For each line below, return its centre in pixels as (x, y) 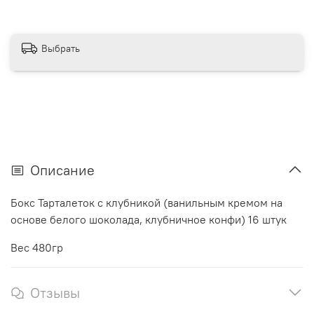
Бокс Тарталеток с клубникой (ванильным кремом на (146, 202)
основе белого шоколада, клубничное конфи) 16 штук (150, 219)
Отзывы (55, 292)
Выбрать (61, 49)
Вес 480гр (37, 247)
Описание (62, 170)
